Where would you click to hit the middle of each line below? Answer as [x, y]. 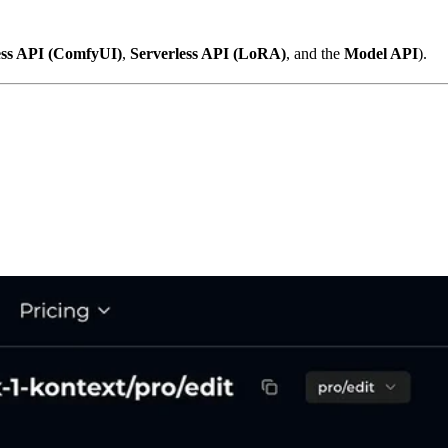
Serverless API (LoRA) [208, 53]
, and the [315, 53]
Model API [381, 53]
